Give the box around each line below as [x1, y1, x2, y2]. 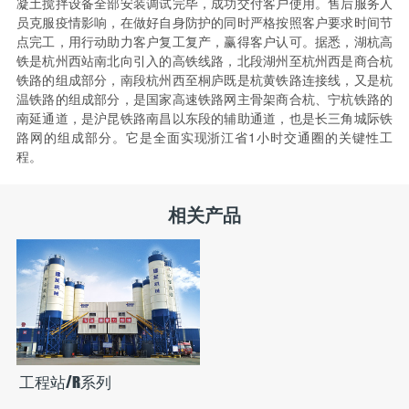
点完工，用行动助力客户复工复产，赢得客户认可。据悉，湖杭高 [16, 31, 393, 50]
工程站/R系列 [18, 372, 111, 392]
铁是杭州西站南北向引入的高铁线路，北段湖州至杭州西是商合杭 [16, 50, 393, 69]
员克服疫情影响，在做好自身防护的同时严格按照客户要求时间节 [16, 12, 393, 31]
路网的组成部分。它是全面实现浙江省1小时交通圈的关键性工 [16, 127, 393, 146]
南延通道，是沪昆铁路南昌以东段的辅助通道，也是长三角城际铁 [16, 108, 393, 127]
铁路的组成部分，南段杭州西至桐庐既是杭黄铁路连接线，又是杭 [16, 69, 393, 89]
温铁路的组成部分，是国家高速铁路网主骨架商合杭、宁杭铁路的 [16, 89, 393, 108]
